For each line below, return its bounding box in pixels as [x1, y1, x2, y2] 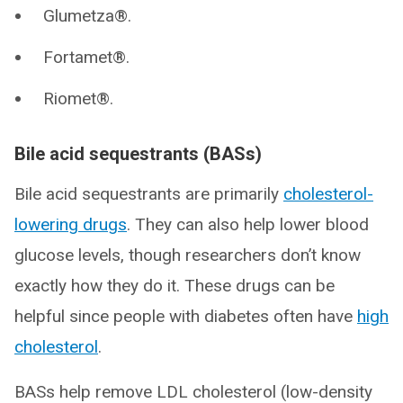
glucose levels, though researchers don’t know [14, 245, 361, 265]
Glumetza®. [43, 5, 131, 26]
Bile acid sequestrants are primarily [14, 184, 283, 204]
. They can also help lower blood [127, 214, 369, 235]
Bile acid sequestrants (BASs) [14, 143, 262, 165]
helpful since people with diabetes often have [14, 306, 357, 327]
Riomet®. [43, 88, 113, 109]
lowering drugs [14, 214, 127, 235]
